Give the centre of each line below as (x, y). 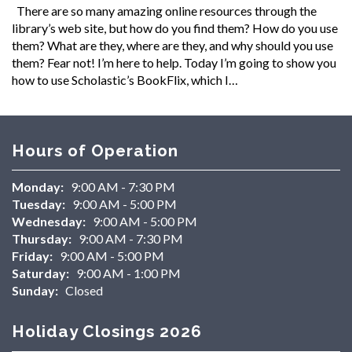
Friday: (32, 256)
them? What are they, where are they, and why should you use (172, 45)
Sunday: (35, 291)
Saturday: (40, 273)
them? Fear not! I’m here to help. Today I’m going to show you (174, 62)
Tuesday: (38, 204)
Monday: (38, 187)
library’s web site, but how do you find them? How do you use (175, 27)
